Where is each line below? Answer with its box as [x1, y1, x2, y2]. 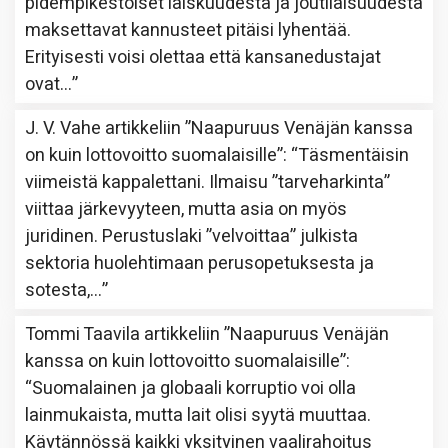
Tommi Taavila [25, 320, 140, 348]
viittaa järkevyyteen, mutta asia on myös [25, 195, 347, 223]
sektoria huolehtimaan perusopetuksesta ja [25, 249, 374, 277]
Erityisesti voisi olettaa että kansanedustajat [25, 43, 381, 71]
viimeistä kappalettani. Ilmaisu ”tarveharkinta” [25, 168, 390, 196]
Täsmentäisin [298, 141, 409, 169]
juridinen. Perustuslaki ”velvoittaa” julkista [25, 222, 358, 250]
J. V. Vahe [25, 114, 101, 142]
